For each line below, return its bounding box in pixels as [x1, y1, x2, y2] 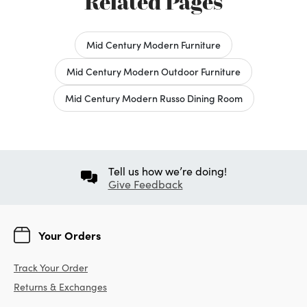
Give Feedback [108, 176, 183, 191]
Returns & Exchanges [14, 280, 107, 293]
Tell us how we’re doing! [108, 163, 227, 178]
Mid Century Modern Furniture [86, 37, 221, 51]
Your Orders [38, 227, 101, 243]
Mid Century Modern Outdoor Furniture [66, 64, 241, 78]
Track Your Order [14, 260, 88, 274]
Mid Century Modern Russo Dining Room [64, 90, 243, 105]
